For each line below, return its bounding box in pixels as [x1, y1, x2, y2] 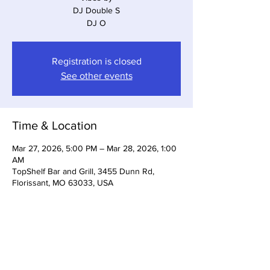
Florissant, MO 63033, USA [12, 178, 113, 187]
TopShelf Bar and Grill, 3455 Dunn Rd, [12, 166, 154, 176]
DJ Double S [73, 5, 120, 15]
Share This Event [12, 243, 101, 256]
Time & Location [12, 119, 97, 132]
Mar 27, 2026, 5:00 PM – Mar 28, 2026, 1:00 [12, 143, 177, 153]
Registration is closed [51, 56, 142, 66]
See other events [60, 71, 133, 81]
